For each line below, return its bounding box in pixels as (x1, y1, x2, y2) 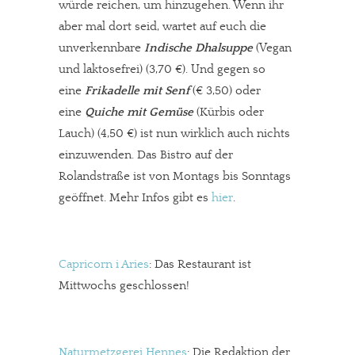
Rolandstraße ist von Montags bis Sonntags (59, 170, 291, 183)
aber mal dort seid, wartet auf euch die (59, 20, 266, 33)
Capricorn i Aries (59, 258, 149, 271)
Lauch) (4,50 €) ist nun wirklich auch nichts (59, 127, 290, 140)
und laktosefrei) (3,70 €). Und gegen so (59, 63, 265, 76)
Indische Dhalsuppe (144, 41, 253, 55)
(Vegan (253, 41, 292, 55)
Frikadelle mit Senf (85, 84, 189, 97)
